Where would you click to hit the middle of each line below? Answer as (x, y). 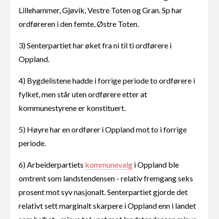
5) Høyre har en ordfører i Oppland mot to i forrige (103, 129)
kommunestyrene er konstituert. (72, 108)
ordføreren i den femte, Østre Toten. (79, 23)
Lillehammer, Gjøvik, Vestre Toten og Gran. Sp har (101, 10)
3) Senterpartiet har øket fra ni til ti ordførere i (95, 45)
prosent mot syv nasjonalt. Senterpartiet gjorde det (103, 192)
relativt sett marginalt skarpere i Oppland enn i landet (108, 205)
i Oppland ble (156, 164)
